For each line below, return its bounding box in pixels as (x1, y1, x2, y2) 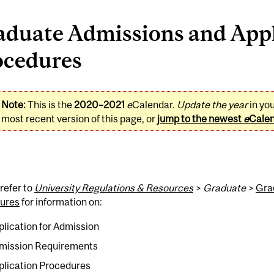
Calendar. (131, 98, 177, 110)
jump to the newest (157, 113, 243, 124)
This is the (25, 98, 74, 110)
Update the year (176, 98, 248, 110)
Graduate (202, 182, 246, 194)
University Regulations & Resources (34, 182, 193, 194)
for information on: (19, 196, 102, 208)
